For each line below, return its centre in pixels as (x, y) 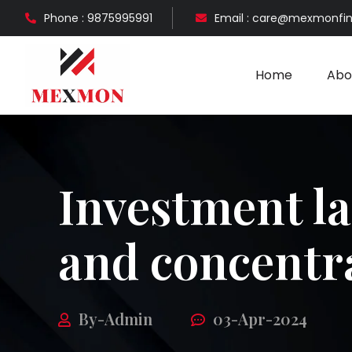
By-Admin (115, 319)
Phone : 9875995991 (98, 18)
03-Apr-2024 (260, 319)
